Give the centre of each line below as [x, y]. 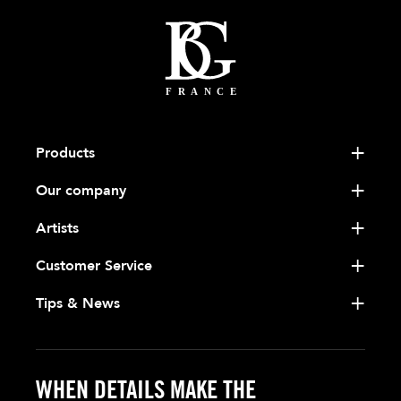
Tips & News [78, 304]
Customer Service [94, 266]
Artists [57, 229]
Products [65, 154]
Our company [81, 191]
